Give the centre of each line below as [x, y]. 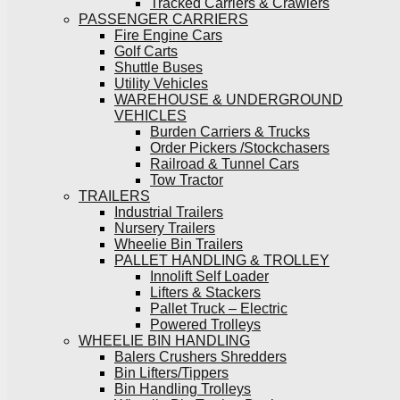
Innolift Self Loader [209, 276]
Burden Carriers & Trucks [230, 132]
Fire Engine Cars [168, 35]
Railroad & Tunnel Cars [225, 164]
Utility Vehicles [161, 83]
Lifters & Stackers [205, 292]
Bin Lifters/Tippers [171, 373]
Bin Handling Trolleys [183, 389]
